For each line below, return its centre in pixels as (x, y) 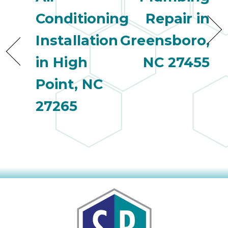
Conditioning (82, 19)
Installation (77, 41)
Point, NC (69, 84)
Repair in (178, 19)
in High (62, 63)
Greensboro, (165, 41)
